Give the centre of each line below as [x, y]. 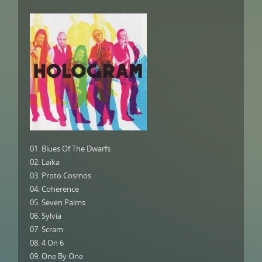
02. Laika [45, 162]
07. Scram [46, 229]
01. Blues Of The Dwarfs [70, 149]
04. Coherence [54, 189]
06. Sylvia [46, 216]
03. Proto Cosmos [61, 175]
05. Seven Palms [58, 202]
